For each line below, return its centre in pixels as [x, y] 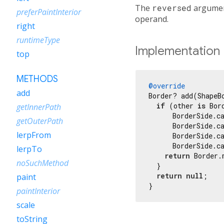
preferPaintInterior [49, 12]
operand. [152, 19]
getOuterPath [40, 121]
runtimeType [38, 40]
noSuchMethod [42, 163]
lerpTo [29, 149]
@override [167, 85]
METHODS [37, 79]
